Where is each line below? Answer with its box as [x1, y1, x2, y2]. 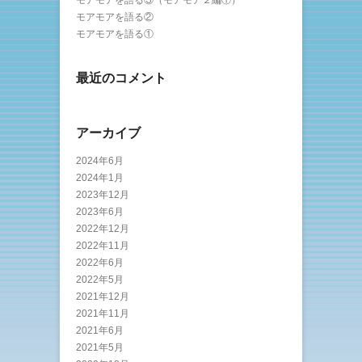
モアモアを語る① [76, 28, 154, 40]
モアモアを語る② [76, 11, 154, 23]
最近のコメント [76, 71, 166, 85]
